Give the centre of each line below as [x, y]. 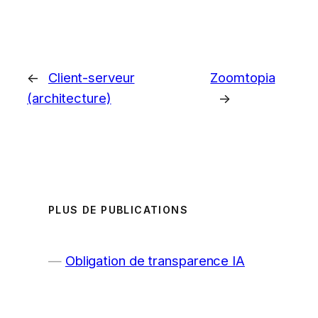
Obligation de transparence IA [155, 261]
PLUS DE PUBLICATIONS [118, 210]
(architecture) [69, 98]
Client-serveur [91, 77]
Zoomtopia [243, 77]
